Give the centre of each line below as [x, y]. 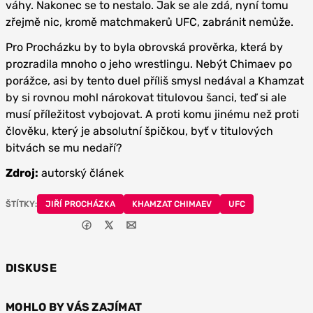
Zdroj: [22, 173]
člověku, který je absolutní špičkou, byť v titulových [139, 131]
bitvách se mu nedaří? [64, 148]
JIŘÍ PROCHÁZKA [80, 204]
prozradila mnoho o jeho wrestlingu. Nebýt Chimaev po [149, 64]
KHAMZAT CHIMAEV [172, 204]
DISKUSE [31, 268]
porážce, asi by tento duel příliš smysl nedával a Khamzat [155, 81]
